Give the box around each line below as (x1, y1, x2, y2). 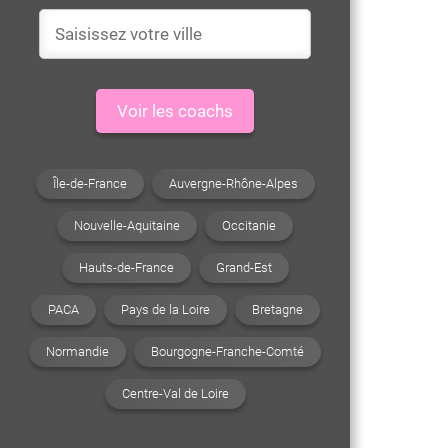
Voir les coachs (117, 101, 233, 121)
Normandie (46, 343, 109, 359)
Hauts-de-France (78, 259, 174, 275)
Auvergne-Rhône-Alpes (168, 175, 298, 191)
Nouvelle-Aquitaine (74, 217, 180, 233)
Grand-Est (215, 259, 272, 275)
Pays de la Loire (120, 301, 210, 317)
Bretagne (251, 301, 303, 317)
